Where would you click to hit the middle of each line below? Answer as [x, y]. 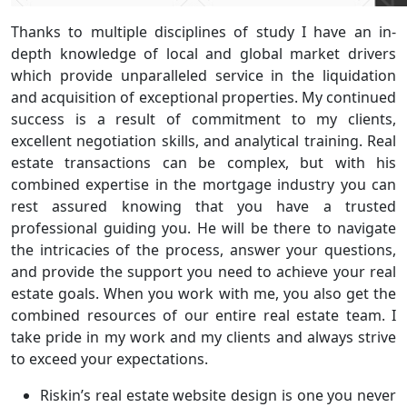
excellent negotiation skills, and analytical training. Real [203, 141]
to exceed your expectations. [109, 359]
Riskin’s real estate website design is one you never [218, 395]
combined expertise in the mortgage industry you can [203, 184]
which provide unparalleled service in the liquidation [203, 75]
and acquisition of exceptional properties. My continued [203, 97]
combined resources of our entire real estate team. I [203, 315]
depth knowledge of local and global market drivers [203, 54]
